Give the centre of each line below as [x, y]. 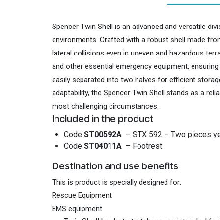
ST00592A [104, 135]
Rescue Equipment [82, 196]
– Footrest [144, 146]
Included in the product [103, 119]
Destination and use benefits [115, 166]
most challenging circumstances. [106, 106]
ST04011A [104, 146]
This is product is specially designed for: [117, 182]
